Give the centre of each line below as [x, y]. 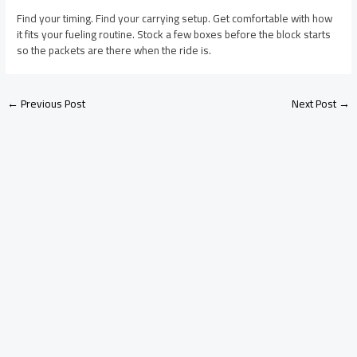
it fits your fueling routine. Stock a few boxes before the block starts [174, 34]
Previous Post [52, 103]
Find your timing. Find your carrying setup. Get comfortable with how [175, 18]
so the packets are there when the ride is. [114, 50]
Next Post [315, 103]
